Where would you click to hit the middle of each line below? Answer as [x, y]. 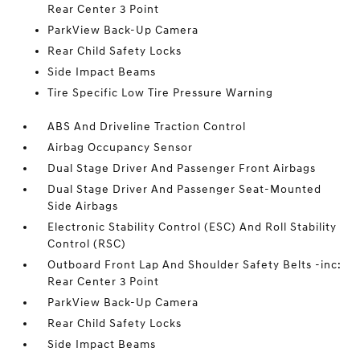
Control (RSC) [87, 244]
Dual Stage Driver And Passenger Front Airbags [182, 168]
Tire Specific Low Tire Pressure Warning [161, 93]
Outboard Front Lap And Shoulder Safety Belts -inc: [195, 265]
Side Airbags [83, 206]
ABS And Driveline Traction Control [147, 127]
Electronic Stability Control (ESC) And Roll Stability [192, 227]
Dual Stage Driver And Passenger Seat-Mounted [185, 189]
